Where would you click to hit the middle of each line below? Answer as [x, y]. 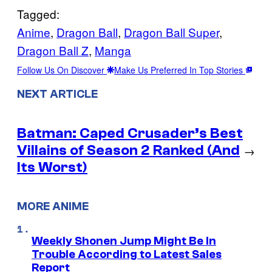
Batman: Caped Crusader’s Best [130, 133]
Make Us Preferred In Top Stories [180, 70]
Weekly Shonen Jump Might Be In [124, 241]
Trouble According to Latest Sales [127, 255]
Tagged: [38, 13]
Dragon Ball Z [53, 50]
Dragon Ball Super [172, 32]
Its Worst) [52, 167]
